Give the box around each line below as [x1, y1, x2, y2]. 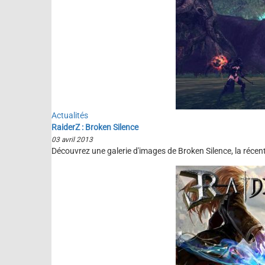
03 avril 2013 [51, 135, 93, 144]
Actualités [51, 111, 88, 120]
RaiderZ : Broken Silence [51, 122, 138, 132]
